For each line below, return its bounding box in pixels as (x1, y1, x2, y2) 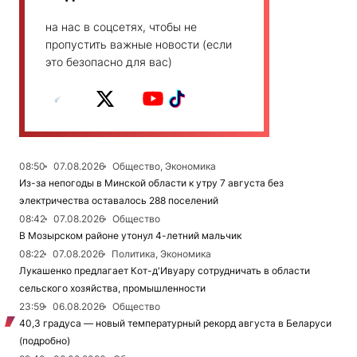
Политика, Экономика (112, 248, 211, 260)
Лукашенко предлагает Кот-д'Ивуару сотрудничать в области (19, 265, 310, 277)
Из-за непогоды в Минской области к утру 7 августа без (19, 177, 284, 189)
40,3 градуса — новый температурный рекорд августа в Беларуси (19, 317, 331, 329)
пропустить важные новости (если (45, 37, 232, 51)
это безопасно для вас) (45, 55, 172, 69)
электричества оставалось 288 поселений (19, 194, 218, 206)
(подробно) (19, 335, 70, 347)
